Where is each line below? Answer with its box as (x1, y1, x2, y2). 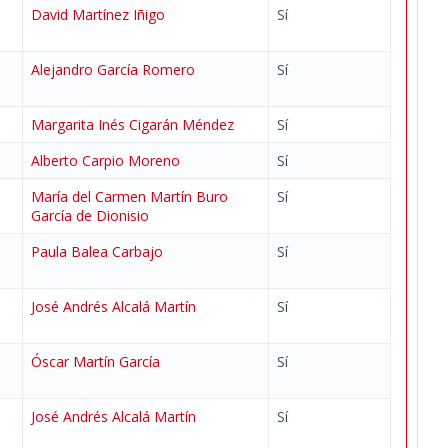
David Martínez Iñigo (31, 5, 165, 24)
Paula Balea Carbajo (31, 242, 163, 261)
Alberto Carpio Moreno (31, 151, 180, 170)
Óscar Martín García (31, 352, 160, 371)
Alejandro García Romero (31, 60, 195, 79)
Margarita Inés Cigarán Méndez (31, 115, 234, 134)
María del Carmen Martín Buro (31, 187, 228, 206)
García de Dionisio (31, 206, 149, 225)
